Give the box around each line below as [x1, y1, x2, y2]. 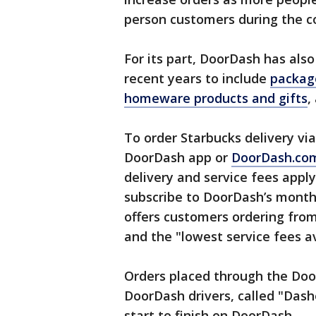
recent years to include [124, 70, 270, 87]
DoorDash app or [124, 149, 231, 166]
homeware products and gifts [124, 90, 308, 107]
